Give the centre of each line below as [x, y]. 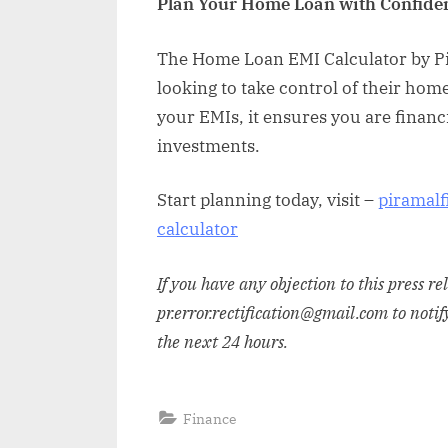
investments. [208, 145]
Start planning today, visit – [267, 200]
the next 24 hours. [222, 341]
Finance [210, 418]
